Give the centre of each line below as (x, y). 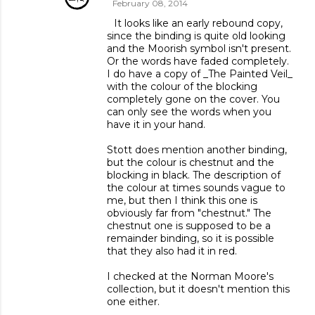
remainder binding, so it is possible (191, 239)
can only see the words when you (189, 112)
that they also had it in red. (172, 251)
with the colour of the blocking (182, 87)
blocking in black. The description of (194, 175)
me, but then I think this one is (182, 201)
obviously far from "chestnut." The (189, 213)
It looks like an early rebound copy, (198, 24)
